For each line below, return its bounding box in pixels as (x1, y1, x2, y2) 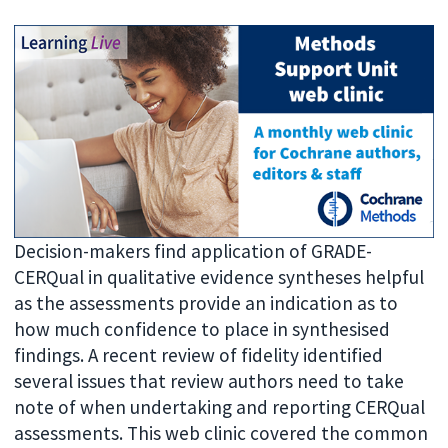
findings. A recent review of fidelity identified (14, 342, 384, 367)
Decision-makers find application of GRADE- (14, 238, 373, 263)
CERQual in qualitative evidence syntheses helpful (14, 264, 425, 289)
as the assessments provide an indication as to (14, 290, 399, 315)
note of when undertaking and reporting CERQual (14, 394, 426, 419)
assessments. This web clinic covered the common (14, 420, 429, 445)
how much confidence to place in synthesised (14, 316, 391, 341)
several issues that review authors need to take (14, 368, 405, 393)
